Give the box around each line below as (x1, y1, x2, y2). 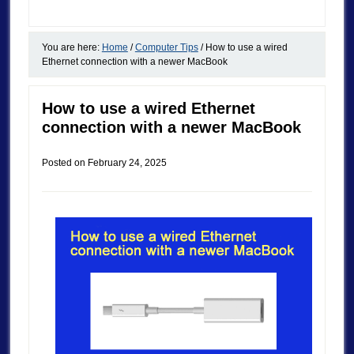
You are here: (41, 41, 102, 53)
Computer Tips (134, 41, 198, 53)
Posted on (41, 156, 88, 168)
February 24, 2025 (87, 156, 167, 168)
